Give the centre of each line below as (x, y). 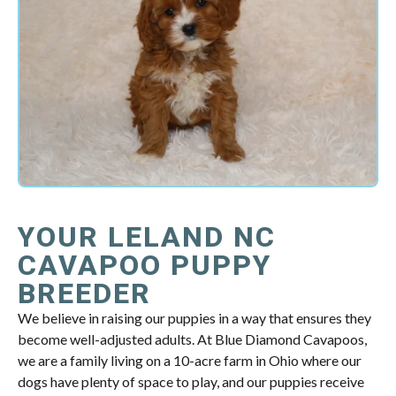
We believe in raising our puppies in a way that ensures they (194, 318)
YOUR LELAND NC (147, 237)
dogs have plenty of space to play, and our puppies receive (191, 382)
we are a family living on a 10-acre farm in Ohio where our (190, 361)
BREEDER (84, 294)
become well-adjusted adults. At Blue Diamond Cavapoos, (192, 339)
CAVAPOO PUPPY (145, 266)
